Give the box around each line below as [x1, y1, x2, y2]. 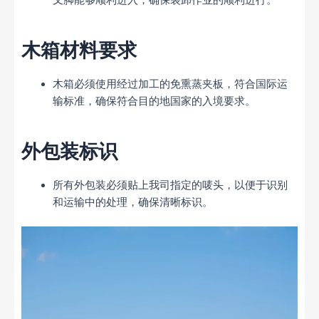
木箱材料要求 [21, 38, 137, 62]
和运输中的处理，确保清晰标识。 [52, 196, 213, 209]
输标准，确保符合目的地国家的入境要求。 [52, 95, 256, 108]
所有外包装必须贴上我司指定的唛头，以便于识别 [52, 179, 288, 192]
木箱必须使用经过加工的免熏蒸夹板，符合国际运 [52, 78, 288, 91]
